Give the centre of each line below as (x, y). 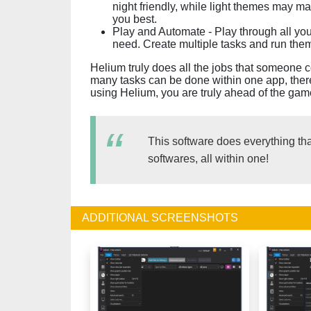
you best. (136, 19)
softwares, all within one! (208, 159)
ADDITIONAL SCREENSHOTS (160, 218)
